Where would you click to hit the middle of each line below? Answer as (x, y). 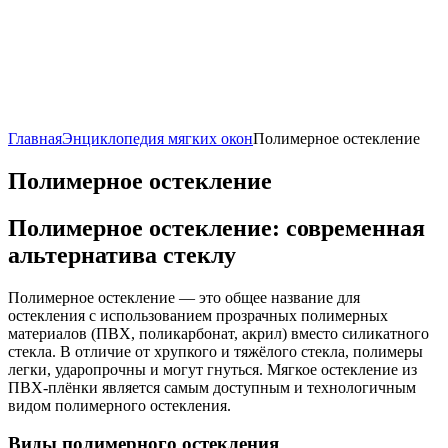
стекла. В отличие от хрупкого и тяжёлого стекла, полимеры (215, 351)
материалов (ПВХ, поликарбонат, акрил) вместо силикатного (218, 333)
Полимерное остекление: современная (216, 227)
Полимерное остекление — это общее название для (184, 297)
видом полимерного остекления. (119, 405)
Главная (35, 138)
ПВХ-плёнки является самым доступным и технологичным (212, 387)
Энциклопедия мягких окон (157, 138)
